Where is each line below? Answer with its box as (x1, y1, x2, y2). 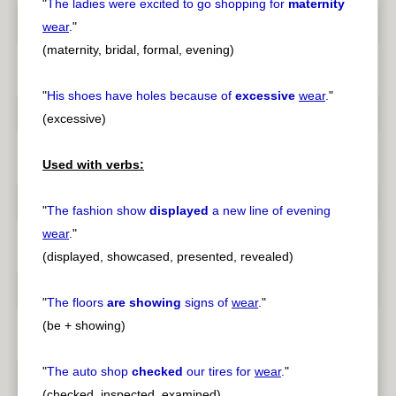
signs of (181, 295, 232, 310)
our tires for (183, 364, 255, 379)
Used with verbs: (42, 157, 144, 172)
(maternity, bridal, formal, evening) (42, 42, 234, 57)
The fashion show (47, 203, 149, 218)
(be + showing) (42, 318, 126, 333)
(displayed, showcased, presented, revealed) (42, 249, 293, 264)
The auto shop (47, 364, 132, 379)
